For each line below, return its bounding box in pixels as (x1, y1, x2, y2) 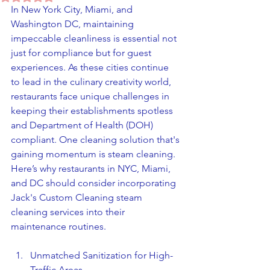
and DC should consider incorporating (11, 177, 178, 189)
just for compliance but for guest (11, 47, 154, 58)
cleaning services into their (11, 206, 127, 218)
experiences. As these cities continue (11, 61, 171, 73)
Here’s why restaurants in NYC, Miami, (11, 163, 173, 174)
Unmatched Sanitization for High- (30, 250, 173, 261)
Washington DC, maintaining (11, 18, 136, 30)
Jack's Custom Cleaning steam (11, 192, 145, 203)
